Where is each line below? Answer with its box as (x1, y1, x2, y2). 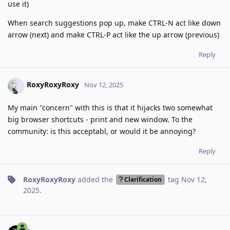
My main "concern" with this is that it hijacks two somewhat (8, 102, 213, 112)
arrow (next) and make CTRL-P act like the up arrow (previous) (8, 29, 219, 40)
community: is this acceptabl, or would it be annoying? (8, 126, 196, 136)
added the (75, 174, 115, 184)
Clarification (124, 175, 162, 184)
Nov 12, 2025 (84, 80, 123, 90)
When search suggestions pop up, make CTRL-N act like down (8, 17, 221, 28)
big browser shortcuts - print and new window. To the (8, 114, 193, 124)
